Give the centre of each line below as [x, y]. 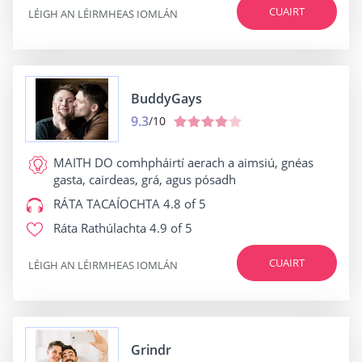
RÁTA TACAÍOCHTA [107, 204]
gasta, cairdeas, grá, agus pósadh [145, 179]
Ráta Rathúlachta [100, 228]
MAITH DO [83, 162]
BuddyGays [166, 98]
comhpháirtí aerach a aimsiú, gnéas [213, 162]
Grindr [151, 349]
